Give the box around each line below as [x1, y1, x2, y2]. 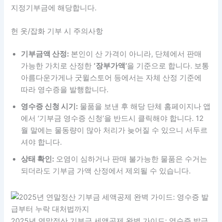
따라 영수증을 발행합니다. [21, 85, 109, 95]
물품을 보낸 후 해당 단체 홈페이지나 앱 [78, 102, 211, 111]
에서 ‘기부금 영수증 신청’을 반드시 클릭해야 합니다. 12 [21, 114, 204, 123]
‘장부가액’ [94, 61, 127, 71]
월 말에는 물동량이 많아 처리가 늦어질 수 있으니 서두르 [21, 126, 208, 135]
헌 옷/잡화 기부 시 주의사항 [11, 27, 104, 36]
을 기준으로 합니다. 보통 [127, 61, 210, 71]
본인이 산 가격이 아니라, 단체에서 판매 [69, 50, 202, 59]
